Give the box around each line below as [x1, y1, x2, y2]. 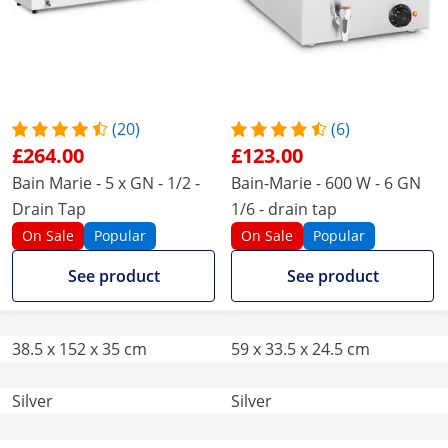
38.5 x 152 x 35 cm [12, 338, 147, 360]
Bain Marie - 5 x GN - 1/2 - [12, 172, 200, 194]
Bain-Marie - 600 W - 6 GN [231, 172, 421, 194]
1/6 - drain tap [231, 198, 337, 220]
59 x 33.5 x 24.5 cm [231, 338, 370, 360]
